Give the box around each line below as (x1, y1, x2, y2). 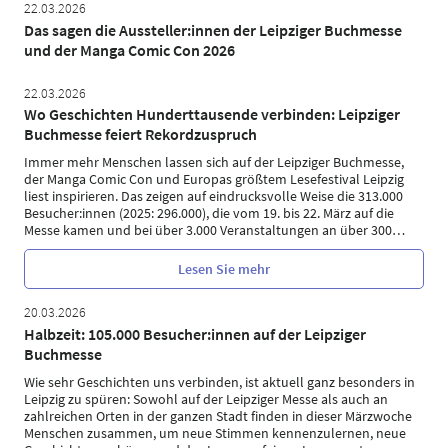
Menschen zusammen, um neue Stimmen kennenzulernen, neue (24, 423, 406, 442)
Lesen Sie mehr (178, 259, 270, 278)
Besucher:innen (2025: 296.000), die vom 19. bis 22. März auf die (24, 204, 394, 223)
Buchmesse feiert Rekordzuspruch (24, 124, 257, 145)
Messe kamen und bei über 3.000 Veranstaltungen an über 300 (24, 221, 392, 240)
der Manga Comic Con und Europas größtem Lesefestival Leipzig (24, 170, 404, 189)
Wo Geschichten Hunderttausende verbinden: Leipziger (24, 104, 400, 125)
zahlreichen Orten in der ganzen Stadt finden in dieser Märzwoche (24, 406, 412, 425)
